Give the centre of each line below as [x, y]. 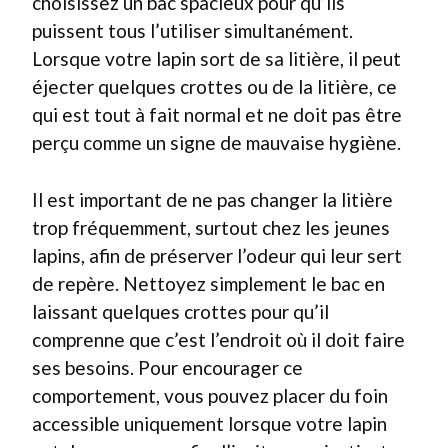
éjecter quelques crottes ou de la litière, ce [214, 86]
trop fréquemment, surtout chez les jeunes [211, 227]
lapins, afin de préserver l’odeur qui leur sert [217, 255]
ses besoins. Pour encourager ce [167, 367]
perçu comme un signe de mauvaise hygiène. [216, 142]
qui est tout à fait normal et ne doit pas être [217, 114]
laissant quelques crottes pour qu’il [180, 311]
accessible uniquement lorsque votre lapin [209, 423]
